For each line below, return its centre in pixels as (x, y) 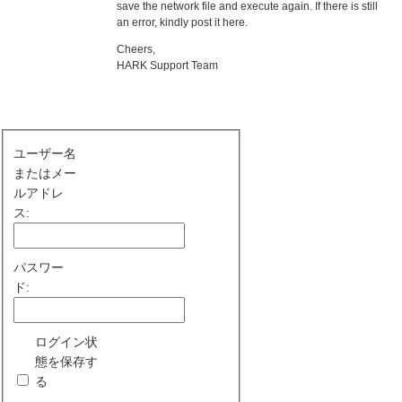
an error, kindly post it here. (182, 22)
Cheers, (136, 49)
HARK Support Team (167, 65)
